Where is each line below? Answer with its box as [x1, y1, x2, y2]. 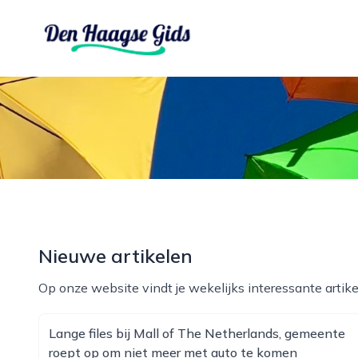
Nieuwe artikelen [38, 244, 193, 268]
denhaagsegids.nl [38, 20, 141, 36]
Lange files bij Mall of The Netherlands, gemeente [49, 325, 345, 341]
